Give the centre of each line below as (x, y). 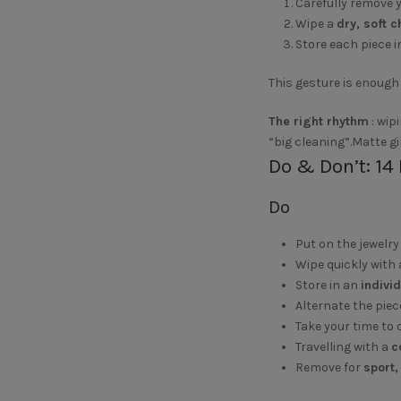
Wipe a (316, 24)
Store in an (328, 285)
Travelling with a (343, 347)
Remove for (329, 367)
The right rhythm (318, 121)
